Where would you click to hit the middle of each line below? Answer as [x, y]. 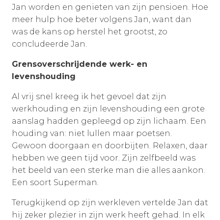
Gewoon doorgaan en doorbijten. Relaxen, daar [110, 145]
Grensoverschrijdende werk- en [80, 64]
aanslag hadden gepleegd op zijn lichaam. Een [109, 121]
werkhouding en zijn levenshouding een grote [108, 109]
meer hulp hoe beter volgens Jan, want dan [102, 19]
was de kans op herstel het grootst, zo [90, 31]
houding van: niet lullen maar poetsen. [92, 133]
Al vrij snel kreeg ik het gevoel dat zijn [89, 96]
